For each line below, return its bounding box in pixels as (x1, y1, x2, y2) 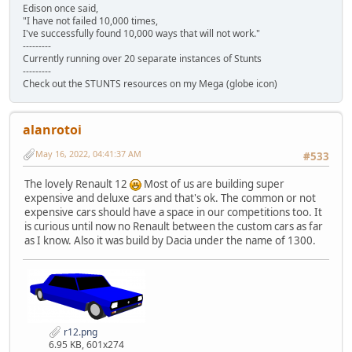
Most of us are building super (141, 177, 284, 192)
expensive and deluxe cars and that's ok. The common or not (24, 191, 316, 206)
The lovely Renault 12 (24, 177, 130, 192)
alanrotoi (23, 120, 82, 138)
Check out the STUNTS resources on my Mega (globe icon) (23, 76, 277, 90)
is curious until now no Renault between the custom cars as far (24, 219, 323, 234)
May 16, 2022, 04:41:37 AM (35, 148, 141, 160)
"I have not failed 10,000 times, (23, 13, 158, 27)
